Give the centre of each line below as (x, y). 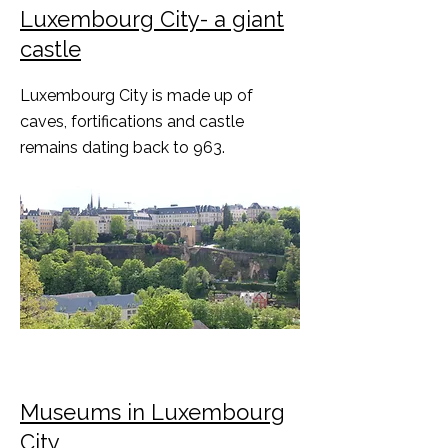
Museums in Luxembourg (152, 412)
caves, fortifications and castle (132, 121)
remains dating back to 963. (122, 147)
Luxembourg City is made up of (136, 95)
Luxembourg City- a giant (152, 19)
